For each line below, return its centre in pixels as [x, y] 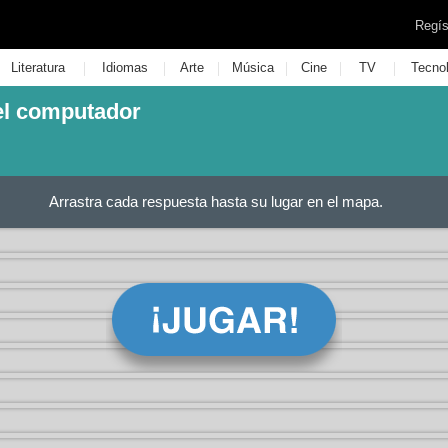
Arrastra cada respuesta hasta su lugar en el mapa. [216, 201]
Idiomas [124, 67]
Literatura [37, 67]
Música [252, 67]
